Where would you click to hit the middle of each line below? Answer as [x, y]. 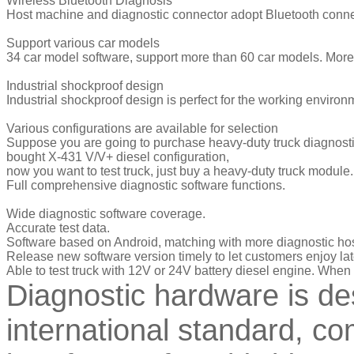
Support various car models [83, 43]
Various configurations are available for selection [144, 128]
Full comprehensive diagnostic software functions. [146, 185]
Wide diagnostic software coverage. [106, 213]
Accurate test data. [58, 228]
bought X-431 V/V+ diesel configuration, [118, 156]
